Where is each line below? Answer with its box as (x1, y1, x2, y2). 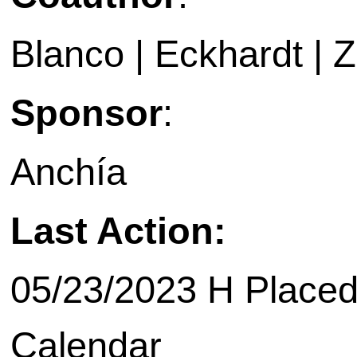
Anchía (10, 151, 127, 194)
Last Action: (10, 210, 226, 253)
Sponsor (10, 92, 163, 135)
